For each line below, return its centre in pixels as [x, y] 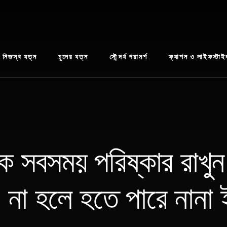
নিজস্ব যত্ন [20, 57]
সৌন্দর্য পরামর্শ [128, 57]
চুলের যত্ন [73, 57]
